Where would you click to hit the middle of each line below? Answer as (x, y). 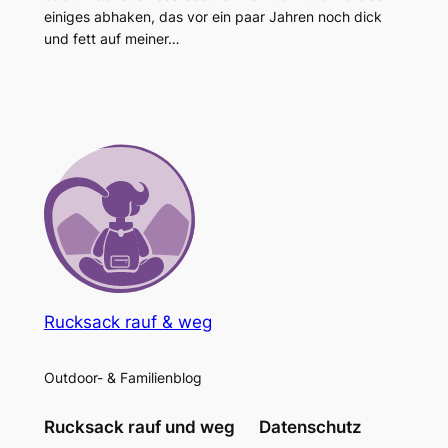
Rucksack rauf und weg (139, 426)
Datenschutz (311, 426)
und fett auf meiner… (111, 38)
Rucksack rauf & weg (127, 322)
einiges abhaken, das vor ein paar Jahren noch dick (212, 16)
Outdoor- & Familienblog (122, 377)
